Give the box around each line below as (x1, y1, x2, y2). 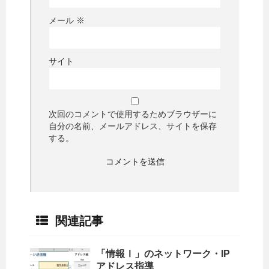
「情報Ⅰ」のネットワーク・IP (96, 249, 230, 259)
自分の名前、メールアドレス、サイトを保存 (49, 121, 217, 131)
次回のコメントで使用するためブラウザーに (49, 109, 217, 119)
